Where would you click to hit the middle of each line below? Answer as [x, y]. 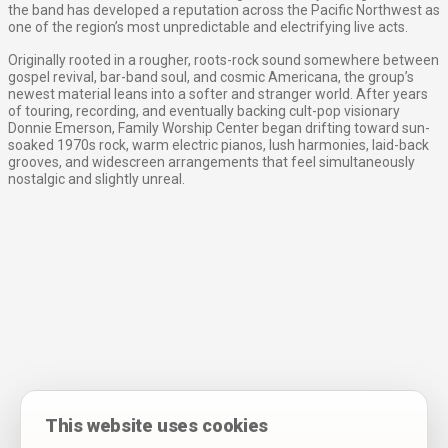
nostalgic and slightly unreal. [96, 179]
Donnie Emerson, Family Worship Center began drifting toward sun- [219, 128]
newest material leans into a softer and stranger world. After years [218, 94]
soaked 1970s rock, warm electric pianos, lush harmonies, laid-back [218, 145]
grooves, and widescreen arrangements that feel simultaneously [211, 162]
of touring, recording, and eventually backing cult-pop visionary [204, 111]
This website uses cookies [156, 425]
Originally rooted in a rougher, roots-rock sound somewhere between [223, 60]
